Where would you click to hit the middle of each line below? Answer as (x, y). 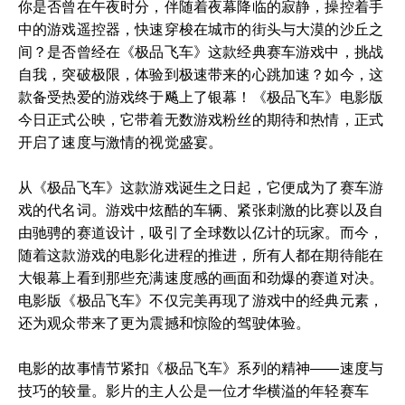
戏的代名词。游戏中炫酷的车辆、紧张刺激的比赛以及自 (201, 210)
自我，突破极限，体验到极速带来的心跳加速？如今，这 (201, 75)
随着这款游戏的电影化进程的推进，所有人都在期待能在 (201, 255)
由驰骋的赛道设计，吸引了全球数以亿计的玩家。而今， (201, 233)
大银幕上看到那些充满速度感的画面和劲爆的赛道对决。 (201, 278)
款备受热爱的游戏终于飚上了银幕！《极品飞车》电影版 (201, 97)
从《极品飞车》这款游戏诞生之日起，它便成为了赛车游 (201, 188)
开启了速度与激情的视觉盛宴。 (121, 142)
